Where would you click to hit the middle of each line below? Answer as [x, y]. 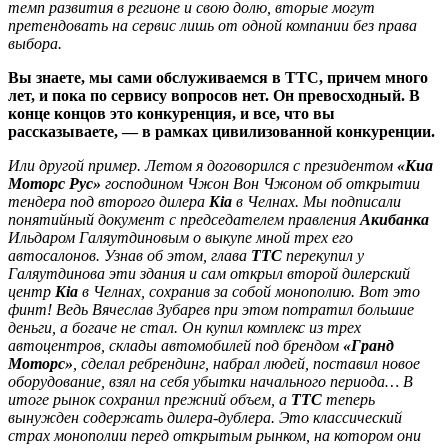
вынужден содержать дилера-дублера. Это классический [205, 417]
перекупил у [325, 255]
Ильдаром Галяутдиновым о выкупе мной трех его [180, 237]
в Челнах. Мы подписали [318, 201]
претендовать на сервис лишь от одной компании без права [212, 25]
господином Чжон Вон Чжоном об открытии [260, 183]
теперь [350, 399]
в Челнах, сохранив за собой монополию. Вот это [251, 291]
